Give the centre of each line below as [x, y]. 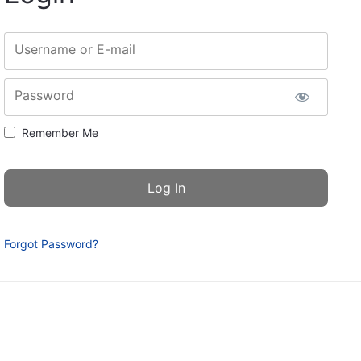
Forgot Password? [51, 243]
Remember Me [60, 132]
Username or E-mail [75, 49]
